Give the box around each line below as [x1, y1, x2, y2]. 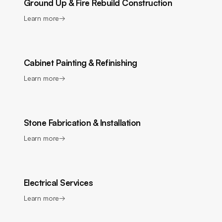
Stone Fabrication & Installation [24, 117, 141, 128]
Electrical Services [24, 177, 93, 188]
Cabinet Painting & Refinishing [24, 57, 137, 68]
